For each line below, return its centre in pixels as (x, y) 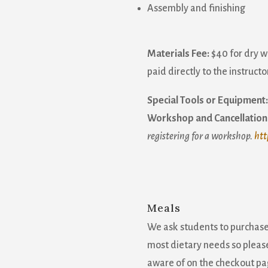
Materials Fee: (178, 54)
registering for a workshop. (200, 136)
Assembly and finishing (196, 8)
